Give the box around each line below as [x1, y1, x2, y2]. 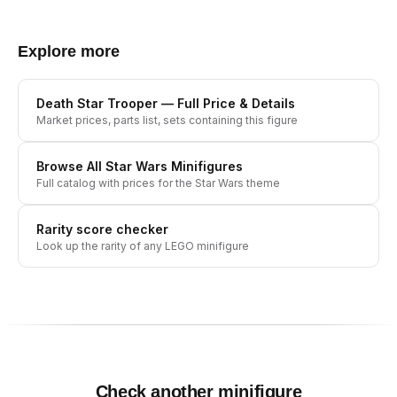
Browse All [36, 159, 105, 174]
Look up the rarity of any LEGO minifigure [36, 239, 249, 253]
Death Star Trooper [36, 96, 158, 111]
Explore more [18, 43, 120, 60]
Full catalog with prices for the [36, 176, 195, 190]
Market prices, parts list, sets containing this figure [36, 113, 298, 127]
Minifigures [167, 159, 243, 174]
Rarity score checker [36, 222, 168, 237]
